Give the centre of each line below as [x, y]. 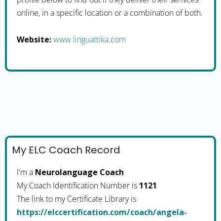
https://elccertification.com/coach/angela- [102, 212]
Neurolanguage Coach [79, 172]
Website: [34, 39]
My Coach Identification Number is [78, 185]
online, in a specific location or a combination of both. [110, 13]
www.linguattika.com [90, 39]
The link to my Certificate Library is [76, 199]
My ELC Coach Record [66, 150]
